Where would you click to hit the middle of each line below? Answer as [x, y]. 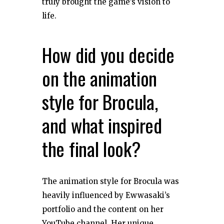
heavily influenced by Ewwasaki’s [106, 195]
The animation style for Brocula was [110, 181]
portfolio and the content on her [103, 209]
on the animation [100, 78]
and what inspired [102, 125]
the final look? [91, 148]
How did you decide [108, 54]
